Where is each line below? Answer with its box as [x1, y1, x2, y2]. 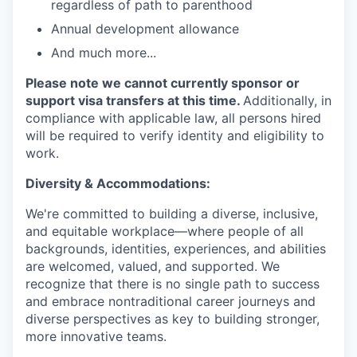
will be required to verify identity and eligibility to [25, 127, 324, 143]
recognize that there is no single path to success [25, 276, 320, 292]
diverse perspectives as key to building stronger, [25, 311, 320, 327]
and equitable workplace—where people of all [25, 223, 304, 239]
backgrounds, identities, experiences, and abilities [25, 241, 326, 257]
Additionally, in [243, 92, 331, 108]
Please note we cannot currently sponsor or [25, 75, 300, 91]
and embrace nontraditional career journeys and [25, 293, 316, 309]
